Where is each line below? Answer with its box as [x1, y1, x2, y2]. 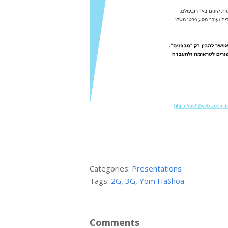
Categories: [90, 163, 132, 174]
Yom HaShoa [139, 175, 185, 186]
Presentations [132, 163, 182, 174]
